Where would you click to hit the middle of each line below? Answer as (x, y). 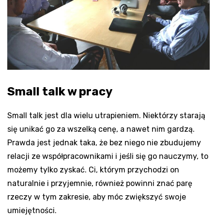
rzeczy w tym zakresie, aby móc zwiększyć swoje (97, 197)
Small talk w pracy (60, 92)
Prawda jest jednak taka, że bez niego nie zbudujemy (104, 143)
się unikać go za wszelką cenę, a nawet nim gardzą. (101, 129)
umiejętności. (32, 211)
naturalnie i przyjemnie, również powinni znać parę (100, 184)
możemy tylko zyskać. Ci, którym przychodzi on (93, 170)
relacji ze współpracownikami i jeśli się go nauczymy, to (108, 156)
